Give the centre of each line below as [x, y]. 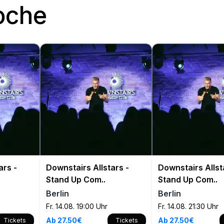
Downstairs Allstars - [87, 167]
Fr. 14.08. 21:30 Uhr [188, 206]
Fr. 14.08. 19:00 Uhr [77, 206]
